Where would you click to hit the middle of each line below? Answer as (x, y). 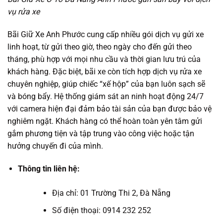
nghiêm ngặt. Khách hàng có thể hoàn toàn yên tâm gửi (105, 121)
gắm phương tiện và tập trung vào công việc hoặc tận (101, 134)
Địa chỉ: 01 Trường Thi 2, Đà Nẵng (111, 193)
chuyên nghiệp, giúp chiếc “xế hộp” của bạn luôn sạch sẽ (106, 84)
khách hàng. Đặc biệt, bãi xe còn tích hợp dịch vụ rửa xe (105, 72)
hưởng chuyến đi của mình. (55, 146)
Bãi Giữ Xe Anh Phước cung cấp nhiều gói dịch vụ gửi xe (106, 35)
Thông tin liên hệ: (49, 169)
